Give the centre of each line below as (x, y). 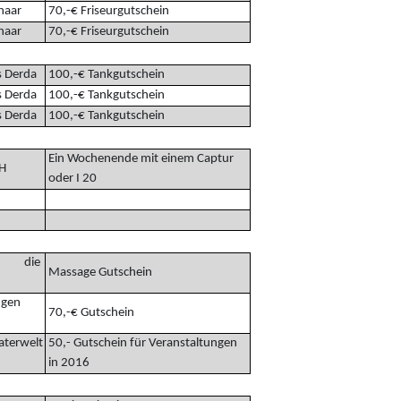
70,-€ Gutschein (90, 312)
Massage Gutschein (98, 272)
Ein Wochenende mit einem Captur (139, 158)
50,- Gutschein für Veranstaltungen (141, 343)
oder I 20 (71, 178)
